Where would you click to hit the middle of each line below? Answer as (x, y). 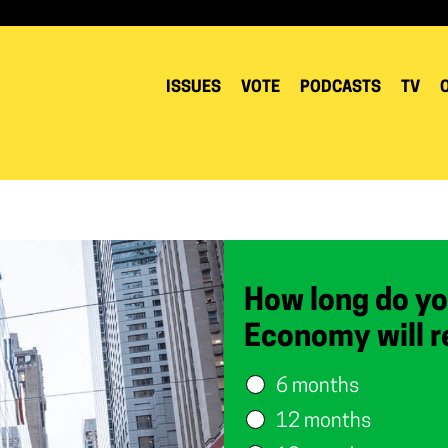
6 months (317, 387)
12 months (323, 422)
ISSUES (193, 88)
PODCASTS (340, 88)
